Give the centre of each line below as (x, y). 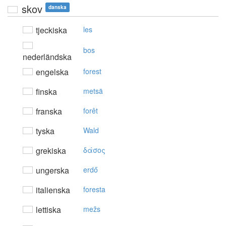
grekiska (50, 151)
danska (58, 7)
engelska (51, 72)
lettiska (47, 210)
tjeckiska (50, 30)
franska (48, 111)
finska (45, 92)
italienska (52, 190)
